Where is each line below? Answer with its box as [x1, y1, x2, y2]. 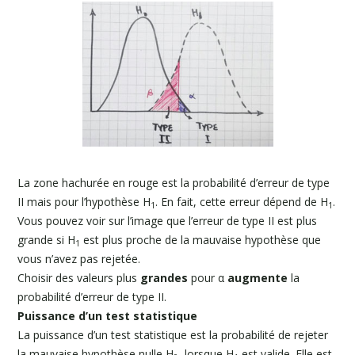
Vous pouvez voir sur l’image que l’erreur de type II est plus [17, 213, 318, 228]
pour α [188, 270, 228, 285]
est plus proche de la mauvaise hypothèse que [80, 232, 322, 247]
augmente [227, 270, 288, 285]
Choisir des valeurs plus [17, 270, 141, 285]
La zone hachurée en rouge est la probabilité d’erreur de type [17, 175, 330, 190]
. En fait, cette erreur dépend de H [155, 194, 329, 209]
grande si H [17, 232, 76, 247]
